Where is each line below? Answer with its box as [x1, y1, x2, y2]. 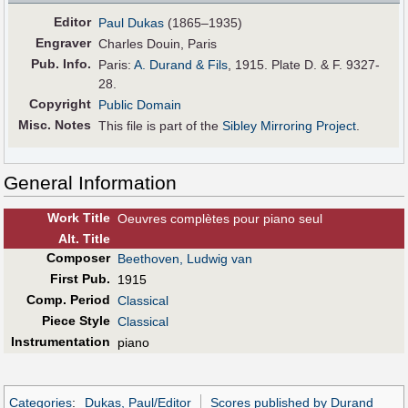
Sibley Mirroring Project [222, 117, 357, 133]
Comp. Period [25, 291, 110, 307]
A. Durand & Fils [134, 56, 229, 72]
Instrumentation [10, 333, 110, 349]
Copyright [29, 96, 92, 111]
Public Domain [98, 97, 182, 112]
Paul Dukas [98, 15, 165, 30]
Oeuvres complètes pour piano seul [117, 210, 322, 226]
